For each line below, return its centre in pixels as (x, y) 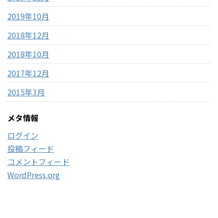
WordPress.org (34, 175)
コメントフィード (38, 162)
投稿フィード (31, 149)
